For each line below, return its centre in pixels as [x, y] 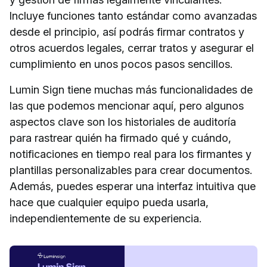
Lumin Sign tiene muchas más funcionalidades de [131, 89]
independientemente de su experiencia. [105, 218]
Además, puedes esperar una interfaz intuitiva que [133, 186]
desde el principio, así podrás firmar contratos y [127, 32]
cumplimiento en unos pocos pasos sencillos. [121, 64]
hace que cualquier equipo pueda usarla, [109, 202]
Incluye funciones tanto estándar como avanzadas [133, 15]
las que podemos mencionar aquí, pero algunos [127, 105]
